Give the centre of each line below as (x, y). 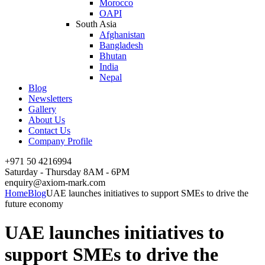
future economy (34, 203)
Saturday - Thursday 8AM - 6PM (67, 172)
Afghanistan (122, 34)
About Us (47, 119)
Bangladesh (121, 45)
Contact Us (49, 130)
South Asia (96, 24)
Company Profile (60, 141)
